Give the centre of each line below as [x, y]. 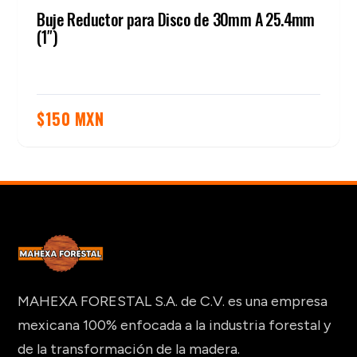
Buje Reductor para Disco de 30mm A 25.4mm [176, 20]
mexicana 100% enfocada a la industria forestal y [175, 325]
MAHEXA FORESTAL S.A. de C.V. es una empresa [173, 301]
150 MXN [75, 119]
